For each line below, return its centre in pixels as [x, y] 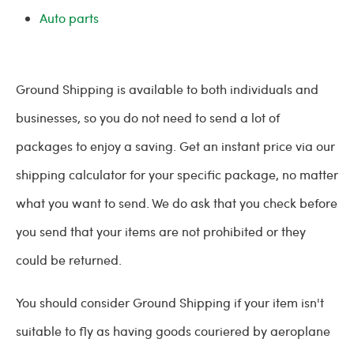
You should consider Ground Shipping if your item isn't [170, 302]
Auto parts [69, 18]
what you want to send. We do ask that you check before [177, 203]
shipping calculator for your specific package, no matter [177, 174]
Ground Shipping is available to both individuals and [167, 89]
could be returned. [69, 260]
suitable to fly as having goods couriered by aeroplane [173, 331]
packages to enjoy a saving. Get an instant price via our [175, 146]
